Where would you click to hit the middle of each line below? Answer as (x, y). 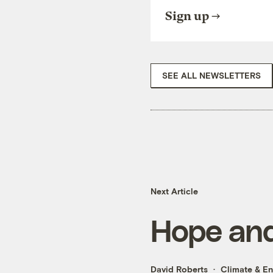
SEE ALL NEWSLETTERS (211, 75)
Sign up (187, 16)
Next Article (174, 191)
